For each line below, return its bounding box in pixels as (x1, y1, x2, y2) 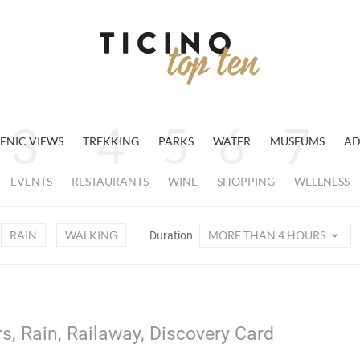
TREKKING (82, 134, 139, 148)
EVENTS (10, 174, 52, 188)
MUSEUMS (269, 134, 325, 148)
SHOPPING (217, 174, 275, 188)
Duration (149, 229, 195, 242)
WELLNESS (294, 174, 350, 188)
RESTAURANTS (72, 174, 149, 188)
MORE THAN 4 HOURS (207, 228, 328, 242)
